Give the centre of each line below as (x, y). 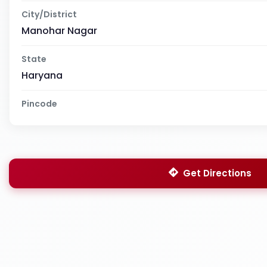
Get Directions (217, 173)
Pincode (39, 103)
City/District (49, 14)
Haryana (42, 75)
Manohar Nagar (59, 30)
